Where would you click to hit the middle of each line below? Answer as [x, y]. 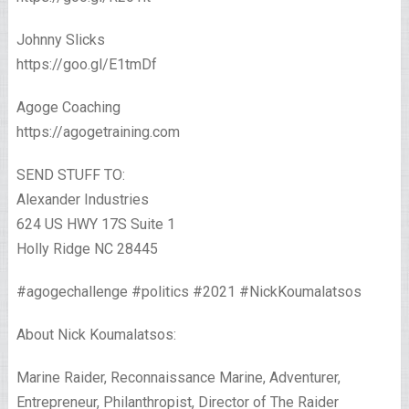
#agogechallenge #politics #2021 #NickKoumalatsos [189, 292]
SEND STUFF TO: [70, 175]
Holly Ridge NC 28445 [87, 249]
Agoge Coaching [68, 108]
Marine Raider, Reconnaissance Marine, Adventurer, [178, 378]
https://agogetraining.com [98, 132]
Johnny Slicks [60, 40]
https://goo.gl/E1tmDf [86, 65]
